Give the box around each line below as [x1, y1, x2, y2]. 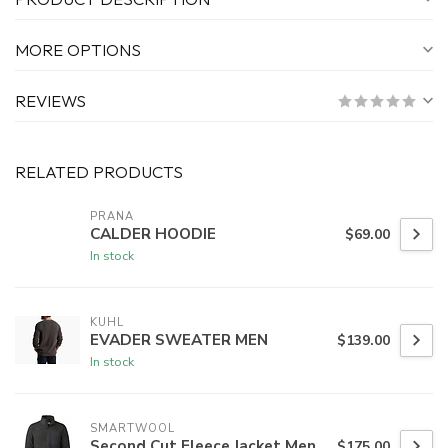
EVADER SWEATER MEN [90, 328, 268, 350]
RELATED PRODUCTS [15, 161, 183, 183]
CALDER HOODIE [90, 222, 216, 244]
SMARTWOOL [90, 420, 175, 436]
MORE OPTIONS [15, 39, 141, 61]
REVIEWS [15, 90, 86, 112]
